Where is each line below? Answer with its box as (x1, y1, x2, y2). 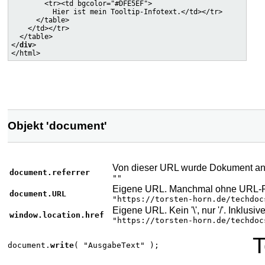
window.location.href (9, 210, 104, 219)
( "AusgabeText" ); (74, 240, 159, 250)
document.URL (9, 189, 66, 198)
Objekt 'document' (8, 119, 107, 132)
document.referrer (9, 167, 90, 177)
